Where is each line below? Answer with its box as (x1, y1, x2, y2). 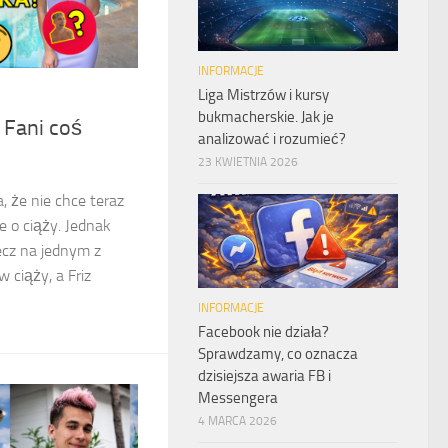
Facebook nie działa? (198, 323, 329, 342)
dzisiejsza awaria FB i (198, 367, 331, 386)
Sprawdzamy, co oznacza (198, 345, 358, 364)
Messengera (198, 389, 278, 408)
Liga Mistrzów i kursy (198, 85, 329, 104)
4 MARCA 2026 (198, 414, 277, 429)
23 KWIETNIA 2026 (198, 154, 298, 169)
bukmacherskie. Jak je (198, 107, 334, 126)
